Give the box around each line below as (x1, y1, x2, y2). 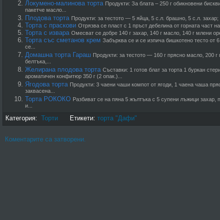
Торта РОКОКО (25, 95, 71, 103)
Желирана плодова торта (25, 66, 101, 73)
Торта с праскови (25, 22, 76, 29)
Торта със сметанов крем (25, 36, 101, 44)
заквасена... (25, 88, 55, 95)
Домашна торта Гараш (25, 51, 91, 58)
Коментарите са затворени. (5, 136, 86, 143)
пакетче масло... (25, 7, 66, 14)
